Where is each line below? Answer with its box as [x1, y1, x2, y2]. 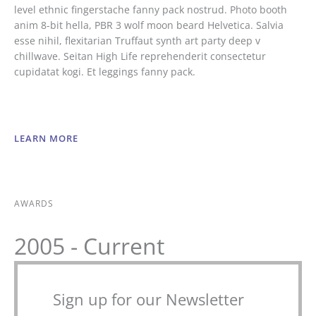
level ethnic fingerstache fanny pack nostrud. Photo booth [14, 3, 287, 17]
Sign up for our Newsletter [53, 288, 244, 310]
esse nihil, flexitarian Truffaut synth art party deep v [14, 34, 260, 48]
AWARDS [14, 197, 54, 209]
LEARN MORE [14, 132, 78, 145]
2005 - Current [14, 231, 164, 262]
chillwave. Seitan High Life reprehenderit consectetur [14, 49, 266, 63]
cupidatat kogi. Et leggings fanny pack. [14, 65, 195, 79]
